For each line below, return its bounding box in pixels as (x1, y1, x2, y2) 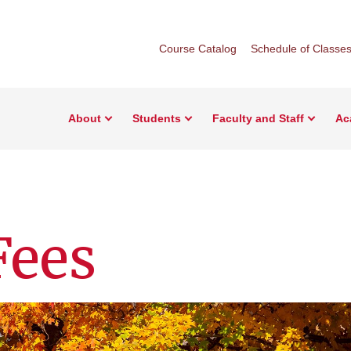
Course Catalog (159, 42, 237, 55)
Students (132, 112, 181, 125)
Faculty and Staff (212, 112, 304, 125)
